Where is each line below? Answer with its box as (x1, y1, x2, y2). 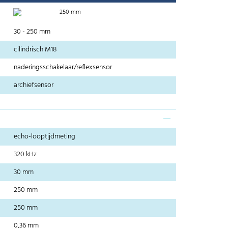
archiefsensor (14, 79, 54, 92)
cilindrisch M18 (14, 44, 57, 56)
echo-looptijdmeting (14, 131, 76, 143)
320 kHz (14, 149, 37, 161)
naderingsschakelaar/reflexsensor (14, 62, 112, 74)
